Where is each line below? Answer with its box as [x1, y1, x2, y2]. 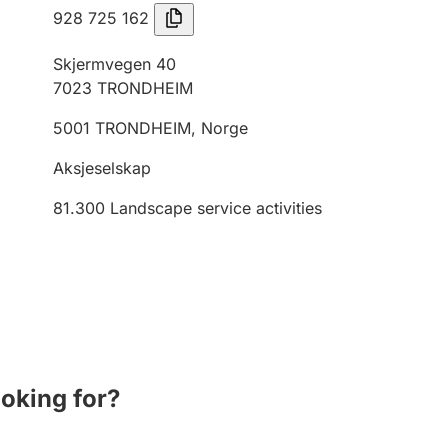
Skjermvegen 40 [53, 54, 176, 74]
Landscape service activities [110, 198, 322, 218]
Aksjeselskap [53, 158, 151, 178]
